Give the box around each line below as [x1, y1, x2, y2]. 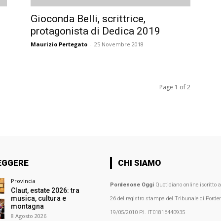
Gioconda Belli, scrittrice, [31, 12, 146, 25]
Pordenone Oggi [110, 181, 154, 188]
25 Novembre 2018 [94, 40, 144, 48]
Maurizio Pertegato [31, 40, 87, 48]
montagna [10, 202, 44, 210]
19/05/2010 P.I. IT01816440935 [110, 209, 185, 216]
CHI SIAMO [117, 157, 161, 168]
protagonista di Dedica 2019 [31, 25, 160, 37]
